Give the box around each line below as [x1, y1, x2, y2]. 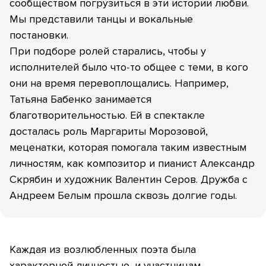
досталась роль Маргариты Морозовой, [9, 125, 208, 138]
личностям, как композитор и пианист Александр [9, 157, 255, 170]
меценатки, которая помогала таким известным [9, 141, 246, 154]
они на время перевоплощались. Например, [9, 77, 229, 90]
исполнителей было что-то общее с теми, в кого [9, 61, 248, 74]
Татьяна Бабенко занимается [9, 93, 151, 106]
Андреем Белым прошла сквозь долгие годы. [9, 189, 237, 202]
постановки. [9, 28, 74, 42]
